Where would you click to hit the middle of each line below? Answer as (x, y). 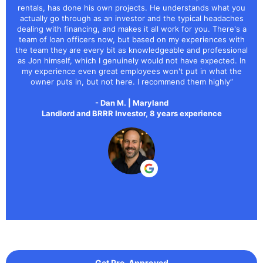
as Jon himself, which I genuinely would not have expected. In (131, 60)
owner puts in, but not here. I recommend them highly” (131, 81)
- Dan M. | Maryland (131, 102)
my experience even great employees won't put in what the (131, 71)
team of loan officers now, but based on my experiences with (131, 39)
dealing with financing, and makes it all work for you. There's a (131, 28)
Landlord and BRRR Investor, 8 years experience (131, 113)
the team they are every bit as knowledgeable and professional (131, 50)
